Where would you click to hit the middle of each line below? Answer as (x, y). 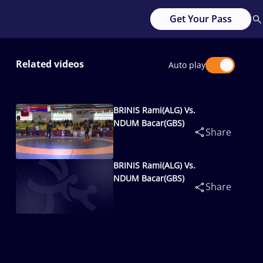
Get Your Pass (201, 19)
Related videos (50, 64)
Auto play (187, 65)
